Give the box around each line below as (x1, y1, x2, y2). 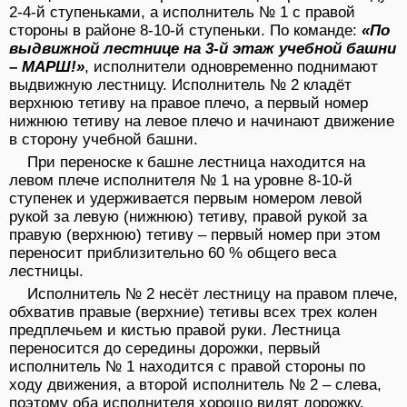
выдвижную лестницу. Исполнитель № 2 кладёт (9, 76, 352, 94)
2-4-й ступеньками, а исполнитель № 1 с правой (9, 4, 355, 22)
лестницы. (9, 263, 84, 281)
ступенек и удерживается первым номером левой (9, 190, 362, 208)
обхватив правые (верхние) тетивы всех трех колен (9, 303, 377, 322)
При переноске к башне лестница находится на (27, 154, 365, 172)
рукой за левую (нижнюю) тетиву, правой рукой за (9, 208, 367, 226)
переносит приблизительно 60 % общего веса (9, 244, 336, 263)
